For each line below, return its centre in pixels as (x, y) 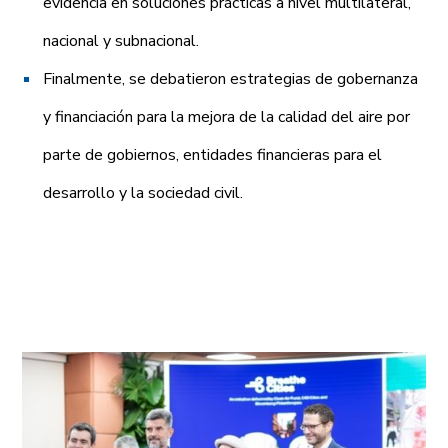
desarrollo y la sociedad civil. (143, 193)
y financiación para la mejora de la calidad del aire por (227, 117)
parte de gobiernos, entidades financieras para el (213, 155)
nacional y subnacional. (121, 41)
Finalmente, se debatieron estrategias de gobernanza (231, 79)
